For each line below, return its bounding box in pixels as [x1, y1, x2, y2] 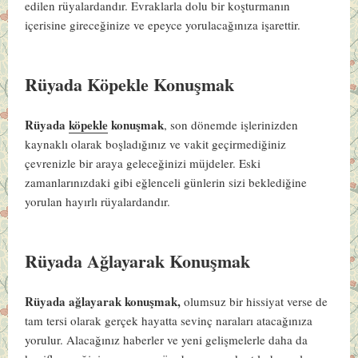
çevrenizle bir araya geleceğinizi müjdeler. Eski [25, 154, 261, 171]
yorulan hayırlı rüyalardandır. [25, 193, 179, 209]
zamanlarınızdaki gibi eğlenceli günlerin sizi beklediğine [25, 173, 308, 190]
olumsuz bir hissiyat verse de [181, 292, 328, 309]
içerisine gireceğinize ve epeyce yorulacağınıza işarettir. [25, 16, 309, 33]
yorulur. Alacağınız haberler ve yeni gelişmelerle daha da [25, 331, 308, 348]
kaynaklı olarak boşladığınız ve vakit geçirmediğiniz [25, 135, 287, 152]
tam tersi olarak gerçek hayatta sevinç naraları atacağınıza [25, 312, 313, 328]
